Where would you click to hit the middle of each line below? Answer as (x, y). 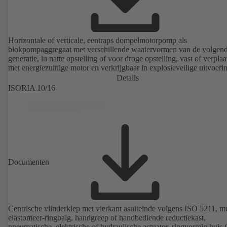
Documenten (29, 162)
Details (128, 78)
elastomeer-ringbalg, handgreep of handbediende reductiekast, (107, 218)
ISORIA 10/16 (32, 88)
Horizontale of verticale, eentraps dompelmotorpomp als (98, 41)
